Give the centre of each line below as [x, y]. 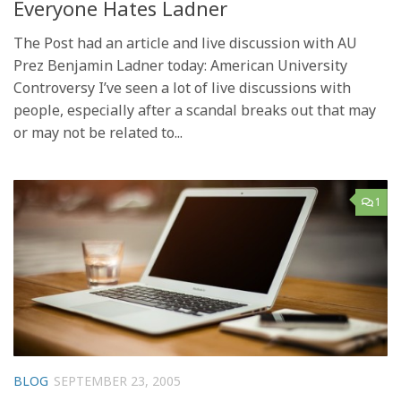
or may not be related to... [98, 133]
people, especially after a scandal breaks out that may [195, 111]
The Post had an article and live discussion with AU [185, 43]
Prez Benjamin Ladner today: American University [180, 66]
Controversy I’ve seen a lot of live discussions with [182, 88]
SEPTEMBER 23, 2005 [117, 381]
